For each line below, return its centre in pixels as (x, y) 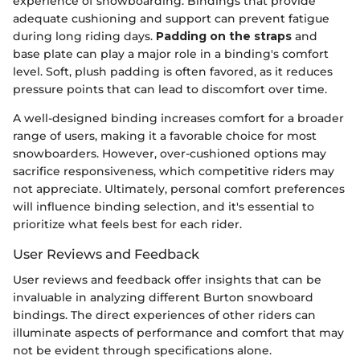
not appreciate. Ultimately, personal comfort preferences (179, 188)
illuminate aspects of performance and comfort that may (178, 333)
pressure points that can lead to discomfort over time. (170, 89)
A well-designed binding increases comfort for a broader (178, 118)
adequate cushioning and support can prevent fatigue (171, 18)
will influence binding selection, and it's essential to (164, 206)
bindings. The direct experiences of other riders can (164, 315)
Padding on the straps (224, 36)
